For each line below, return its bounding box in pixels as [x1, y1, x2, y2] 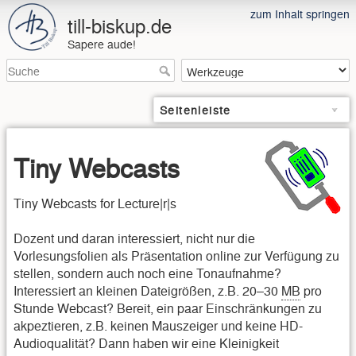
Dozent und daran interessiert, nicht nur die [14, 229, 255, 248]
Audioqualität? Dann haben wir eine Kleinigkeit [14, 334, 279, 353]
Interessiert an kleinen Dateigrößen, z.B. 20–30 [14, 281, 281, 300]
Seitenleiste [160, 102, 231, 118]
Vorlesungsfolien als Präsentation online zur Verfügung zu [14, 246, 339, 265]
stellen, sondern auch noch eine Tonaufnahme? [14, 264, 281, 283]
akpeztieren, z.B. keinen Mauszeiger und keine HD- [14, 316, 303, 335]
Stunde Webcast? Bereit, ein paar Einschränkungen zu [14, 299, 322, 318]
